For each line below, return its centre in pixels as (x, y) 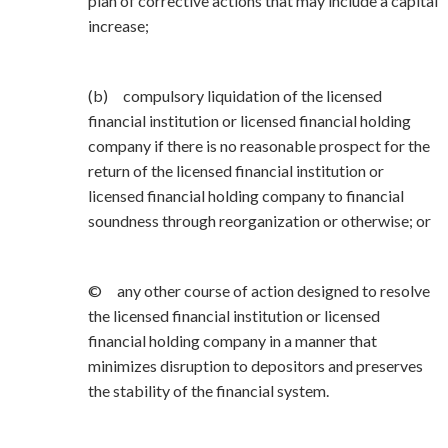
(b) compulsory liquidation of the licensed (235, 95)
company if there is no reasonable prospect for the (259, 145)
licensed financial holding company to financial (246, 195)
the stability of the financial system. (208, 390)
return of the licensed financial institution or (236, 170)
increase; (118, 25)
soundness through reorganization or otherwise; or (259, 220)
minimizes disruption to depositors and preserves (255, 365)
